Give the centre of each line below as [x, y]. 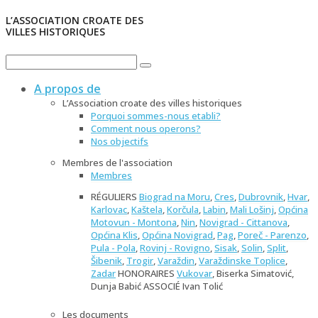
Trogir [140, 260]
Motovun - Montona [134, 222]
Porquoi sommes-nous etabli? [156, 115]
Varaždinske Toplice [242, 260]
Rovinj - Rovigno [175, 247]
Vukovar [194, 273]
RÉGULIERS [115, 196]
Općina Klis [114, 235]
